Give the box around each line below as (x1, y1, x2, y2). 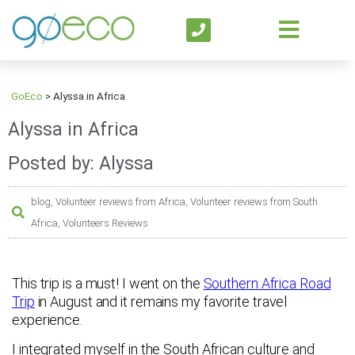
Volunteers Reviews (63, 216, 148, 229)
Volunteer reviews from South (190, 195, 318, 208)
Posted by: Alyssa (8, 152, 154, 174)
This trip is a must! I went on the (12, 274, 204, 292)
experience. (12, 311, 82, 328)
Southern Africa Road (203, 274, 331, 292)
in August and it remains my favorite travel (34, 292, 288, 310)
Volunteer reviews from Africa (55, 195, 185, 208)
